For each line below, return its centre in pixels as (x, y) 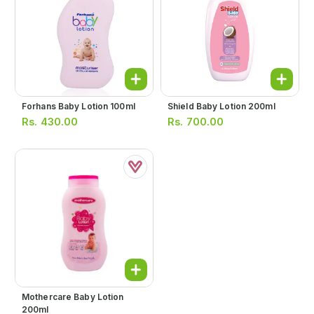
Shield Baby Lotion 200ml (221, 106)
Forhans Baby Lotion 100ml (78, 106)
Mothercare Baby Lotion (73, 297)
